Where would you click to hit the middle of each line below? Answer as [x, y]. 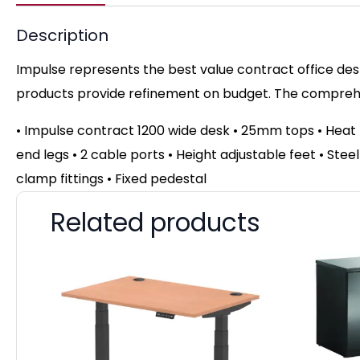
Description [62, 36]
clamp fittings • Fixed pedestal [111, 179]
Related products [155, 223]
